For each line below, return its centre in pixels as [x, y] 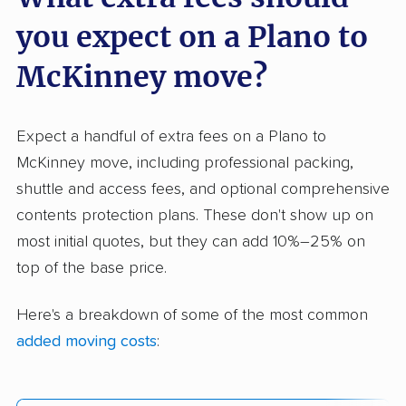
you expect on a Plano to [192, 37]
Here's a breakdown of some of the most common [192, 316]
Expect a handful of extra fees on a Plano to [171, 136]
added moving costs [87, 342]
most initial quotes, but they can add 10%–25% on [191, 242]
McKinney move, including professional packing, [185, 163]
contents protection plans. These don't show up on [195, 215]
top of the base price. [92, 268]
